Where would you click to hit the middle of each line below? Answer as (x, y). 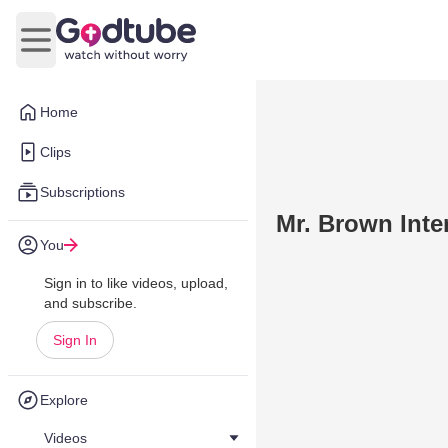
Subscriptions (82, 192)
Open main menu (95, 50)
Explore (64, 400)
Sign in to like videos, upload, (136, 283)
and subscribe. (90, 303)
